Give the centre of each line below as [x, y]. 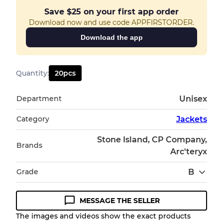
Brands [29, 146]
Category [33, 119]
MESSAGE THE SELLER [119, 201]
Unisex [193, 99]
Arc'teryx [189, 152]
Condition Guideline [70, 209]
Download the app [111, 38]
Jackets [192, 119]
